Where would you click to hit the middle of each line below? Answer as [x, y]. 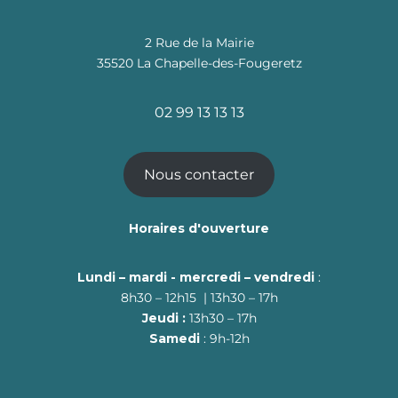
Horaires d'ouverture [199, 228]
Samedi [176, 338]
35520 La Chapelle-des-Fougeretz [199, 63]
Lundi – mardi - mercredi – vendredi [198, 277]
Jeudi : [163, 318]
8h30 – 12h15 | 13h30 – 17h [199, 298]
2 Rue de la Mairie [199, 43]
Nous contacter [199, 174]
